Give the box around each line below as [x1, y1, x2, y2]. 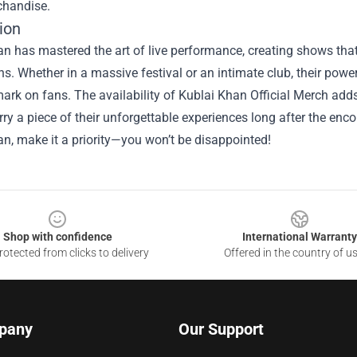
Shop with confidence [2, 230, 112, 244]
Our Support [178, 320, 264, 339]
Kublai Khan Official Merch [178, 88, 328, 104]
